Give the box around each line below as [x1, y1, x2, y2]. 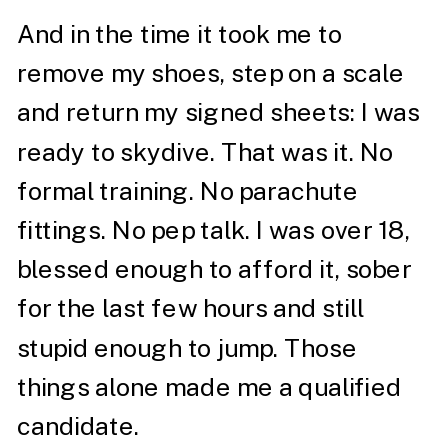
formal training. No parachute [16, 176, 359, 206]
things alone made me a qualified [16, 372, 402, 402]
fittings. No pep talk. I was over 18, [16, 215, 411, 245]
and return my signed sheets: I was [16, 97, 421, 128]
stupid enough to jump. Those [16, 332, 358, 363]
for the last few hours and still [16, 293, 365, 324]
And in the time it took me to [16, 19, 342, 49]
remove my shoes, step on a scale [16, 58, 405, 88]
